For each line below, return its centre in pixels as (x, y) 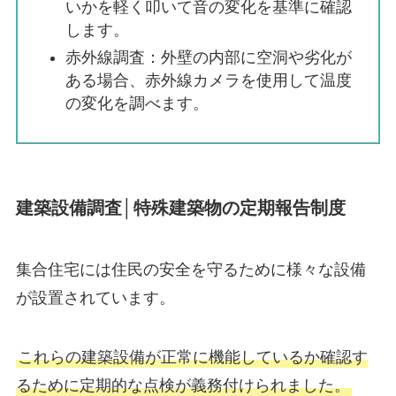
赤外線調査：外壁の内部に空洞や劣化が (208, 57)
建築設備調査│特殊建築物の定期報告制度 (180, 208)
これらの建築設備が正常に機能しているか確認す (192, 358)
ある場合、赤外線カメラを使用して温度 (208, 80)
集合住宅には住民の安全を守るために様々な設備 (190, 269)
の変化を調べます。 (137, 103)
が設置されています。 (95, 297)
